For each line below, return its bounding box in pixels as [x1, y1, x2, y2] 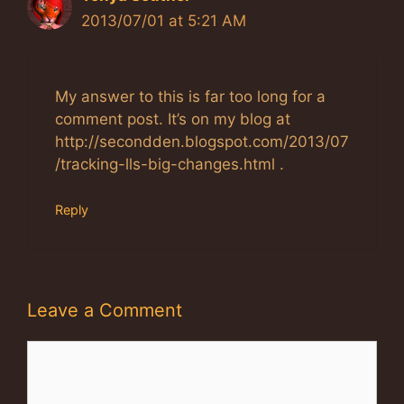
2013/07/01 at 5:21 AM [81, 12, 246, 30]
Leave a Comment [27, 298, 182, 321]
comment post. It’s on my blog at [55, 109, 290, 128]
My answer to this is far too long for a [55, 87, 326, 106]
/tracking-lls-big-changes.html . [55, 154, 284, 173]
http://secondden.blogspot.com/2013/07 [55, 132, 349, 151]
